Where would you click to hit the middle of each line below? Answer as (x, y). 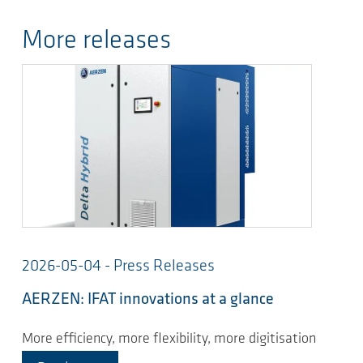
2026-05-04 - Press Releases (118, 267)
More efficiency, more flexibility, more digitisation (169, 339)
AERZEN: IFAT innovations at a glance (148, 300)
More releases (96, 41)
